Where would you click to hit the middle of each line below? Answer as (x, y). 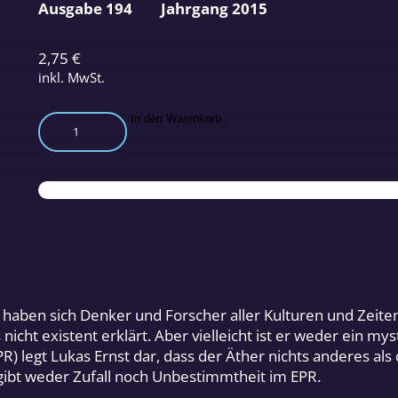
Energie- (65, 182)
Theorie (64, 141)
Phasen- (64, 203)
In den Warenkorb (175, 118)
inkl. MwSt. (71, 77)
